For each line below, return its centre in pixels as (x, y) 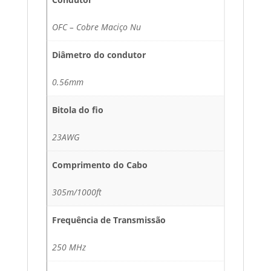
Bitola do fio (78, 109)
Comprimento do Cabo (100, 165)
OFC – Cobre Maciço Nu (96, 27)
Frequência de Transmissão (109, 220)
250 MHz (69, 247)
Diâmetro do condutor (99, 55)
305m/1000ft (77, 192)
